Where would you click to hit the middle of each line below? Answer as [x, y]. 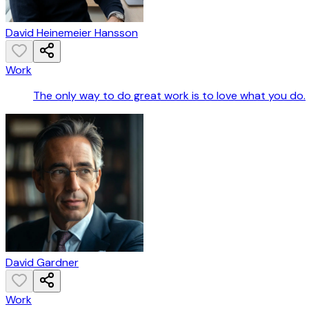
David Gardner [42, 263]
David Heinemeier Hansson [72, 33]
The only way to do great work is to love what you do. [169, 96]
